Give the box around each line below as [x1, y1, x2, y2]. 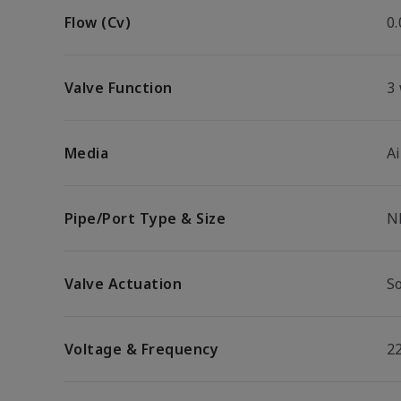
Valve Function [64, 78, 173, 98]
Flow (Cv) [64, 13, 132, 32]
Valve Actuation [64, 274, 183, 294]
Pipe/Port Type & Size [64, 209, 226, 228]
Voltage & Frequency [64, 339, 219, 359]
